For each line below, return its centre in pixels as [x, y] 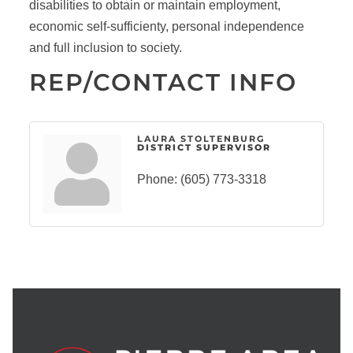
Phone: [157, 180]
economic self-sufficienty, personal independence [166, 27]
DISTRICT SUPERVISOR [204, 148]
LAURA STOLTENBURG [201, 139]
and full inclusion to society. [105, 48]
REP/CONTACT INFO [163, 83]
